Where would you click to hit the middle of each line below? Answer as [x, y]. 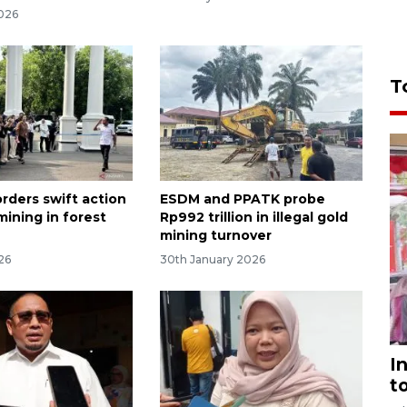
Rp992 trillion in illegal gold [253, 218]
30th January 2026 [212, 259]
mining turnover [215, 236]
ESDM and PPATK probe [242, 199]
